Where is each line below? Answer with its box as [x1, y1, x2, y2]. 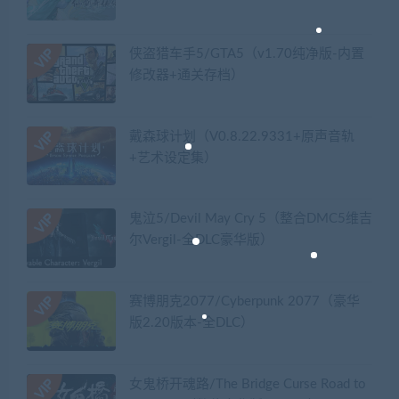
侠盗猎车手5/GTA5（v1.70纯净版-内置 [129, 47, 364, 61]
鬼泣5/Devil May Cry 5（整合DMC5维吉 [129, 212, 372, 226]
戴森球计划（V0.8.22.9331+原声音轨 [129, 129, 354, 143]
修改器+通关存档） [129, 69, 244, 83]
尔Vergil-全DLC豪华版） [129, 233, 273, 248]
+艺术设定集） [129, 151, 217, 165]
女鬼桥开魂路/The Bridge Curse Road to [129, 377, 366, 391]
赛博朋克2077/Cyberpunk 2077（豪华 [129, 295, 360, 309]
